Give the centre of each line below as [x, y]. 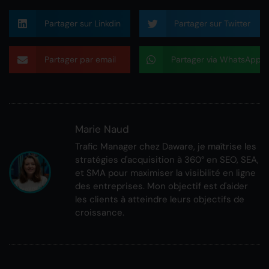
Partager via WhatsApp [216, 60]
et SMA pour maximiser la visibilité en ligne [165, 173]
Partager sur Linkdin [82, 24]
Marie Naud [102, 129]
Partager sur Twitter [212, 24]
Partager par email [80, 60]
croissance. [100, 213]
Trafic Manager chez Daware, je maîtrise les [166, 147]
